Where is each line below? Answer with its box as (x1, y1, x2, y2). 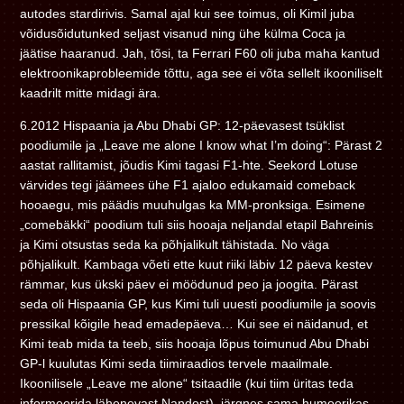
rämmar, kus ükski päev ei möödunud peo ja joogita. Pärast (20, 276, 359, 291)
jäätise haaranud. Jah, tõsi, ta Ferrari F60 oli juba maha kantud (20, 45, 381, 60)
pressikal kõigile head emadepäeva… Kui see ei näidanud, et (20, 316, 369, 331)
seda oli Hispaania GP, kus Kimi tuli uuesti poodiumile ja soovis (20, 296, 377, 311)
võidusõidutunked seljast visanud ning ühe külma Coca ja (20, 25, 346, 41)
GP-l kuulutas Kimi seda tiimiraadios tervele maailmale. (20, 355, 334, 371)
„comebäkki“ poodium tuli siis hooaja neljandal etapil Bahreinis (20, 216, 374, 232)
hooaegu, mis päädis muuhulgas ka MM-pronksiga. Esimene (20, 197, 366, 212)
